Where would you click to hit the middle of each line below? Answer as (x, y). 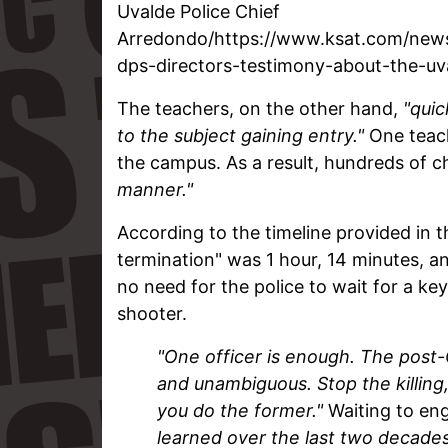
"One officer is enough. (258, 356)
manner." (155, 189)
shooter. (152, 313)
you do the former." (240, 410)
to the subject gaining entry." (240, 135)
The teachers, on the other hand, (260, 108)
